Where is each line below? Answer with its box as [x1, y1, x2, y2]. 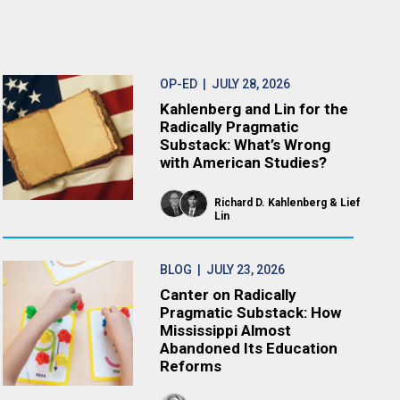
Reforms [160, 357, 222, 375]
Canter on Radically [160, 286, 297, 304]
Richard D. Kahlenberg [214, 196, 328, 209]
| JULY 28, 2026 [197, 77, 291, 91]
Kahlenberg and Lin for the [160, 100, 349, 118]
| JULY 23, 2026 [192, 262, 286, 277]
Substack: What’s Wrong [160, 136, 331, 154]
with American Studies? [160, 154, 328, 171]
